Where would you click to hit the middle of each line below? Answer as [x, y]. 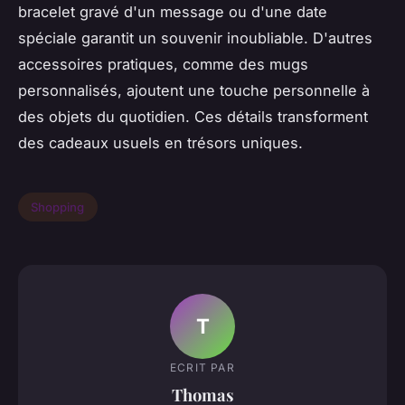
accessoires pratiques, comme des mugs [163, 65]
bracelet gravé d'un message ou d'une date [173, 12]
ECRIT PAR [202, 367]
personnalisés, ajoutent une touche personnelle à [194, 91]
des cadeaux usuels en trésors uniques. [160, 143]
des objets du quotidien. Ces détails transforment [193, 117]
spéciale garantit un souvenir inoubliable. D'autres [195, 38]
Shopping [58, 207]
